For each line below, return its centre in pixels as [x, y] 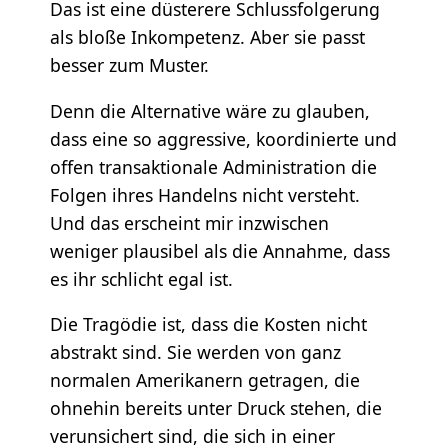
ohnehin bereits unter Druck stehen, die [215, 408]
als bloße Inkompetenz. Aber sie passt [207, 37]
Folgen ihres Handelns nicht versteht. [204, 194]
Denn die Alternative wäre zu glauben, [209, 110]
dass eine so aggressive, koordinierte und [223, 138]
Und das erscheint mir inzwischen [189, 222]
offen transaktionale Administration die [213, 166]
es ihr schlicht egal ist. [141, 278]
